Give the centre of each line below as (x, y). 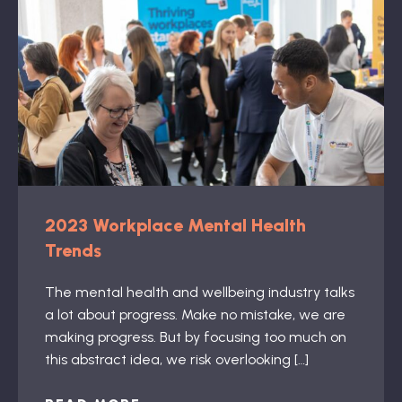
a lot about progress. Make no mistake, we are (195, 315)
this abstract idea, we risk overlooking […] (177, 359)
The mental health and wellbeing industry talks (200, 292)
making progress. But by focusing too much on (196, 337)
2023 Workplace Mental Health (175, 225)
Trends (73, 250)
